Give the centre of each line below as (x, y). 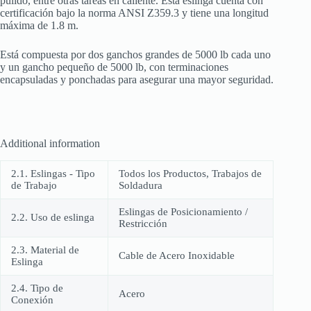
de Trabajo (34, 185)
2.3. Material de (45, 250)
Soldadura (141, 185)
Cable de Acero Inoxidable (177, 255)
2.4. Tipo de (37, 288)
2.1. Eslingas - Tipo (53, 173)
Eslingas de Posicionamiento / (183, 211)
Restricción (143, 223)
